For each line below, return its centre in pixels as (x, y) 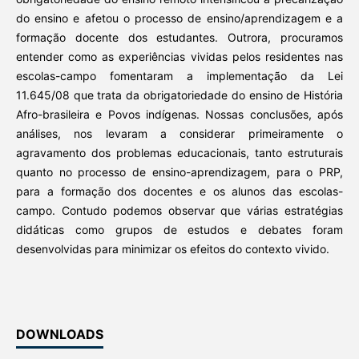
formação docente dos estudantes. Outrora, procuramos (179, 38)
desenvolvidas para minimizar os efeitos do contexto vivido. (172, 249)
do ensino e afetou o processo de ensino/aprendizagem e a (179, 18)
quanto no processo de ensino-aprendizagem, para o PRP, (179, 172)
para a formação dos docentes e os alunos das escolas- (179, 192)
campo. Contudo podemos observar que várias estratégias (179, 211)
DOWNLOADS (59, 335)
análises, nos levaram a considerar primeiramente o (179, 134)
